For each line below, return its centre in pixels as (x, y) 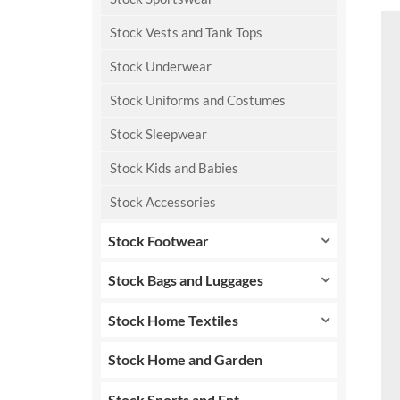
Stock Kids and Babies (174, 167)
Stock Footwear (159, 240)
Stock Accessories (162, 201)
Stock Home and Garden (186, 360)
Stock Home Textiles (174, 320)
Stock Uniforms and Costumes (197, 100)
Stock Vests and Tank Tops (186, 32)
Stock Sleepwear (158, 133)
